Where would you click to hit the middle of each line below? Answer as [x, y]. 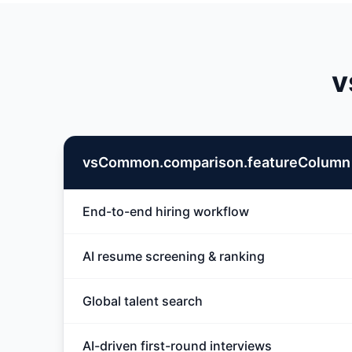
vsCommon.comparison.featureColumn [216, 162]
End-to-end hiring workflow [166, 211]
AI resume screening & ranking [174, 256]
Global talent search [143, 301]
